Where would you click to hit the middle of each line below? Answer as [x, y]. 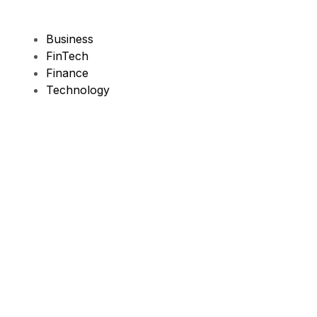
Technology [78, 90]
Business [70, 39]
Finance [68, 73]
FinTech [68, 56]
